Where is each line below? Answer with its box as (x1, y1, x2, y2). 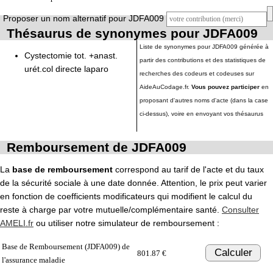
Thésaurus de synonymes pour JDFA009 (6, 26, 258, 40)
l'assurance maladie (2, 255, 65, 264)
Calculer (214, 247, 252, 259)
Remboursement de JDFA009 (6, 140, 186, 154)
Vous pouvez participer (191, 83, 260, 90)
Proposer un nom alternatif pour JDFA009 (3, 13, 164, 23)
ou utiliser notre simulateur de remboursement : (34, 218, 219, 228)
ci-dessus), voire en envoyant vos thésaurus (140, 110, 263, 117)
